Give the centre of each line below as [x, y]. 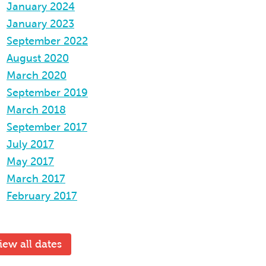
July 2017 [30, 144]
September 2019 [47, 93]
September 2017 [47, 127]
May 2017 [30, 161]
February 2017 [42, 196]
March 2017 [36, 179]
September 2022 [47, 41]
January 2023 [40, 24]
